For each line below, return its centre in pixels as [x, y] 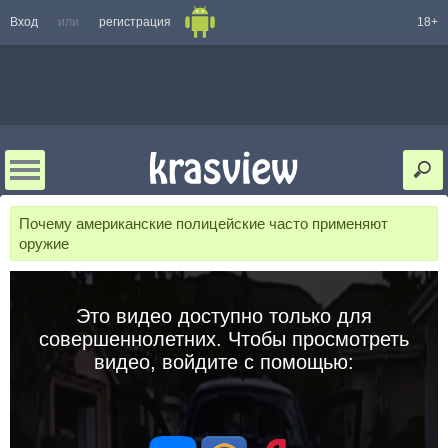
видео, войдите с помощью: [224, 361]
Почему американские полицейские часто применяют [203, 223]
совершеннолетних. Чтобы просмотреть [224, 338]
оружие [44, 243]
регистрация [135, 22]
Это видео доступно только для [224, 315]
